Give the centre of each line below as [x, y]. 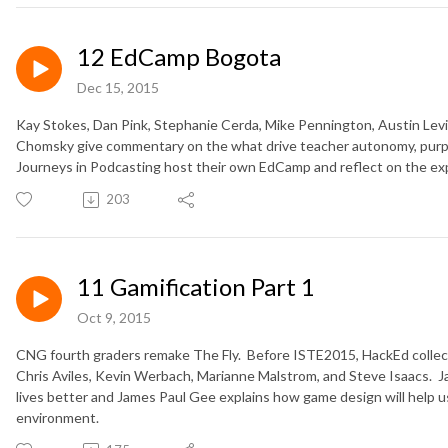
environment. [57, 418]
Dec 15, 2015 [118, 88]
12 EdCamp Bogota [179, 57]
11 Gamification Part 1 [196, 287]
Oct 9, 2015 [114, 318]
